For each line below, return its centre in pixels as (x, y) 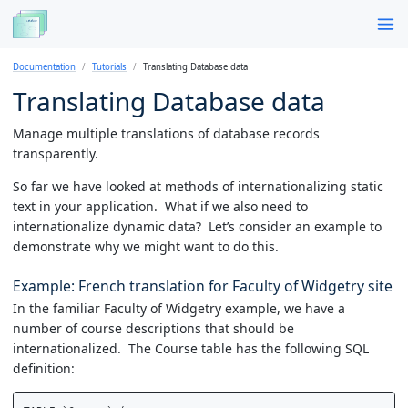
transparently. (56, 153)
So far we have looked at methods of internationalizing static (198, 186)
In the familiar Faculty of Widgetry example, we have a (179, 309)
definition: (44, 369)
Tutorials (109, 66)
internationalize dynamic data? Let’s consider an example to (197, 226)
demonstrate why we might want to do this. (146, 246)
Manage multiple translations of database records (166, 133)
